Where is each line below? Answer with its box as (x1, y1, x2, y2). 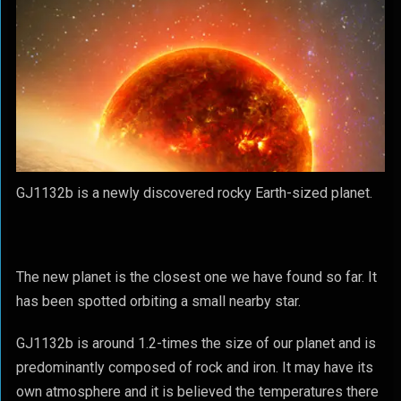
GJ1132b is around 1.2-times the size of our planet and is (15, 335, 376, 352)
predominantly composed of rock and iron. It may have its (15, 359, 373, 376)
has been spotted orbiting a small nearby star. (15, 293, 301, 310)
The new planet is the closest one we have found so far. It (15, 269, 377, 286)
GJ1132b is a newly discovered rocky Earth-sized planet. (15, 184, 372, 201)
